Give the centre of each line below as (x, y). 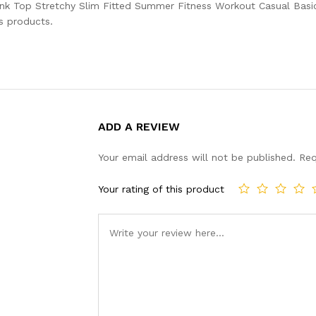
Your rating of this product (161, 189)
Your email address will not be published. (197, 157)
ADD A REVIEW (139, 126)
